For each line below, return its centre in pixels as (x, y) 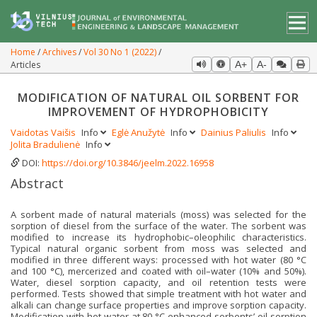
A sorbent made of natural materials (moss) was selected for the (158, 215)
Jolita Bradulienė (46, 144)
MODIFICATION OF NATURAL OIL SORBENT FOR (158, 98)
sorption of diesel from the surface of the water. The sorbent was (158, 226)
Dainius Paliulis (235, 132)
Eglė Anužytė (139, 132)
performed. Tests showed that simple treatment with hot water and (158, 294)
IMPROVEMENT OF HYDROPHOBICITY (158, 112)
